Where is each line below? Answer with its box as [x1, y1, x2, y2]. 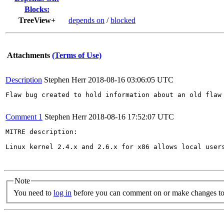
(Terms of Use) [52, 51, 101, 59]
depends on [68, 16, 104, 24]
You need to [13, 188, 53, 197]
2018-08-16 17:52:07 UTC [88, 112, 174, 121]
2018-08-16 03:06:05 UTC [88, 75, 173, 84]
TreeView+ [18, 16, 55, 24]
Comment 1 [5, 112, 42, 121]
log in [53, 188, 71, 197]
